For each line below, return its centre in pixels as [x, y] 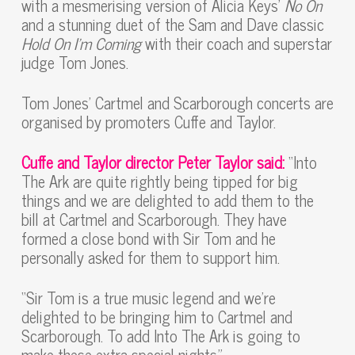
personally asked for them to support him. [150, 257]
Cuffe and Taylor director [99, 162]
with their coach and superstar [236, 43]
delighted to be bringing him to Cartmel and [157, 317]
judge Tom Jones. [74, 62]
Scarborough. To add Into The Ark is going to [160, 336]
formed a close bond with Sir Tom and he [148, 238]
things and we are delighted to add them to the [167, 200]
